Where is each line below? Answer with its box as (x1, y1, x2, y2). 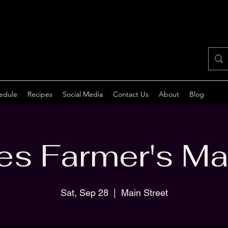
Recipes (27, 90, 52, 99)
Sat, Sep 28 (60, 187, 108, 198)
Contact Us (113, 90, 149, 99)
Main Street (121, 187, 168, 198)
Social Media (63, 90, 103, 99)
